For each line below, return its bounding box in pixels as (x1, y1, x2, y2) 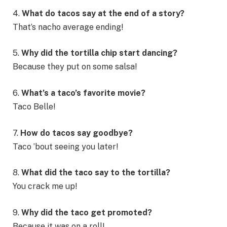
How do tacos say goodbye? (20, 128, 133, 138)
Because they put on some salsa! (13, 62, 137, 72)
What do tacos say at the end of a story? (22, 8, 184, 18)
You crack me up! (13, 181, 78, 192)
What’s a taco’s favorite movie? (21, 88, 145, 98)
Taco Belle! (13, 101, 56, 111)
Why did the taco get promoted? (19, 207, 152, 217)
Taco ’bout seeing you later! (13, 141, 119, 152)
